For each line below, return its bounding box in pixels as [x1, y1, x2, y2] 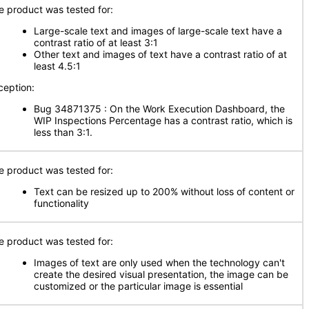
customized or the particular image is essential [34, 280, 243, 292]
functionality [34, 197, 89, 209]
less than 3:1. [34, 126, 95, 138]
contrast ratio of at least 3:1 [34, 37, 158, 48]
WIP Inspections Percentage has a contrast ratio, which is [34, 114, 292, 126]
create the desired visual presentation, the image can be [34, 268, 288, 280]
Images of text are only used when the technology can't [34, 257, 285, 268]
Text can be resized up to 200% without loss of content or [34, 186, 295, 197]
